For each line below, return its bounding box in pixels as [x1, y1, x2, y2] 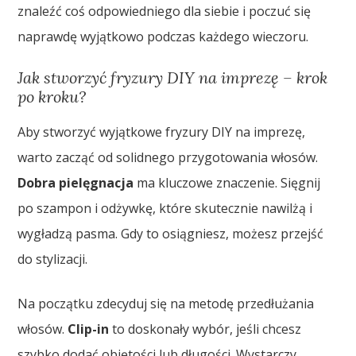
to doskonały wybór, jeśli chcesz [109, 320, 302, 339]
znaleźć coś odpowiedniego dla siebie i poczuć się [17, 2, 311, 21]
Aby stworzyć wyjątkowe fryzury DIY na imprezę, [17, 123, 306, 141]
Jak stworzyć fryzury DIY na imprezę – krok [17, 68, 328, 88]
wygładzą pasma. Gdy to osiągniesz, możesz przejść [17, 225, 324, 243]
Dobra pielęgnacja [17, 174, 134, 192]
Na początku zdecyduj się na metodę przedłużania [17, 295, 315, 313]
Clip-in [68, 320, 110, 339]
